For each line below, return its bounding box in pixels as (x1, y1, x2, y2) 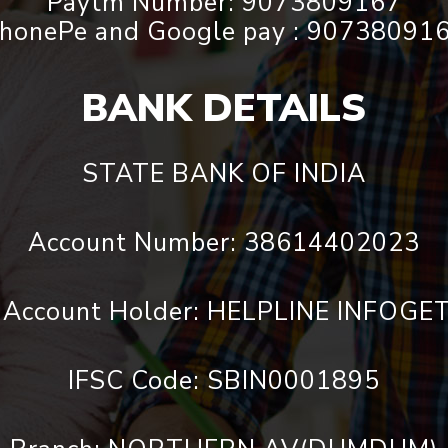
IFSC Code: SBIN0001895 (68, 364, 380, 398)
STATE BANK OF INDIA (82, 157, 366, 191)
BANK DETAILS (82, 83, 366, 134)
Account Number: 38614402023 (28, 226, 420, 260)
